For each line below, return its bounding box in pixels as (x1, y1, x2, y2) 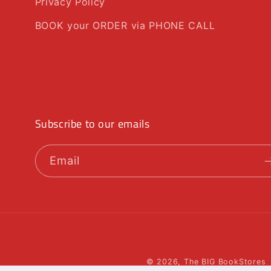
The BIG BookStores (184, 256, 266, 266)
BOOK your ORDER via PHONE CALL (34, 19, 215, 32)
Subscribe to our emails (34, 116, 150, 132)
